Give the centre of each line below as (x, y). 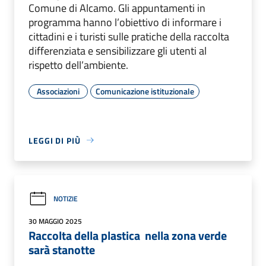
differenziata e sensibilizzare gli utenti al (118, 50)
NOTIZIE (66, 199)
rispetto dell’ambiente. (78, 65)
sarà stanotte (64, 249)
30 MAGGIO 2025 (55, 221)
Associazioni (58, 91)
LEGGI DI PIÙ (55, 140)
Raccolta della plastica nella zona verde (128, 235)
